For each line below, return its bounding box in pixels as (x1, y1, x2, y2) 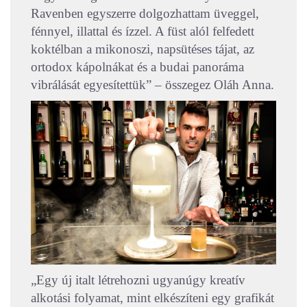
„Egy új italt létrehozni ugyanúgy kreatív (31, 273, 245, 288)
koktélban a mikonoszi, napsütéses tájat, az (31, 42, 254, 57)
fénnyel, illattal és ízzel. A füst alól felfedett (31, 24, 254, 39)
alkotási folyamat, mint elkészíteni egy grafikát (31, 291, 274, 306)
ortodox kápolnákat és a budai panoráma (31, 60, 244, 75)
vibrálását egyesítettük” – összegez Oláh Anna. (31, 77, 274, 93)
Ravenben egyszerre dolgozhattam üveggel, (31, 6, 259, 21)
